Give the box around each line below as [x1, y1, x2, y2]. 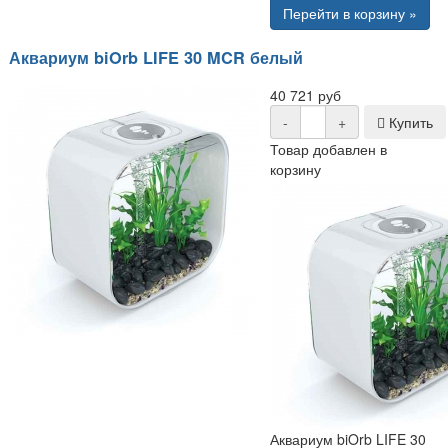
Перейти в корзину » [283, 2, 418, 23]
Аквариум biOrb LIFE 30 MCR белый [9, 45, 303, 69]
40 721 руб [270, 85, 342, 106]
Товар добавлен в [270, 139, 388, 160]
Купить [384, 112, 433, 133]
